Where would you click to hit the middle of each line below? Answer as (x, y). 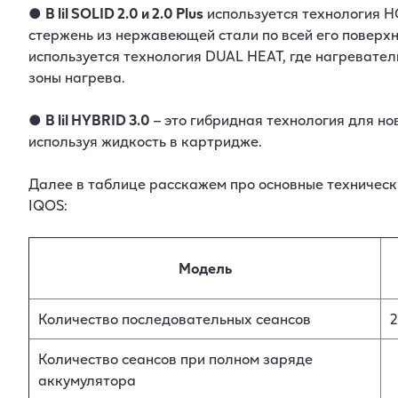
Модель (205, 268)
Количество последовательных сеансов (175, 318)
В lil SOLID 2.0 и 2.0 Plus (124, 13)
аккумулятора (87, 380)
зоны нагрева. (77, 77)
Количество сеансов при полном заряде (175, 358)
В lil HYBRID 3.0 (98, 119)
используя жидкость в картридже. (145, 141)
